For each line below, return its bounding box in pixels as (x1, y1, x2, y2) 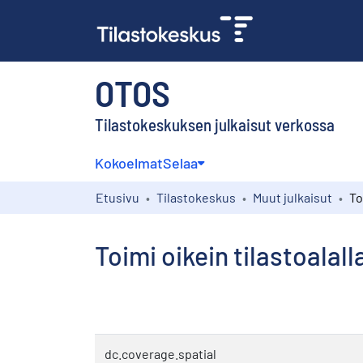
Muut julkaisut (253, 189, 332, 205)
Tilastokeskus (156, 189, 236, 205)
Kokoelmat (95, 153, 163, 172)
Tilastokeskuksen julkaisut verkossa (95, 113, 335, 135)
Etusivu (96, 189, 139, 205)
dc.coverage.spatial (105, 345, 216, 361)
